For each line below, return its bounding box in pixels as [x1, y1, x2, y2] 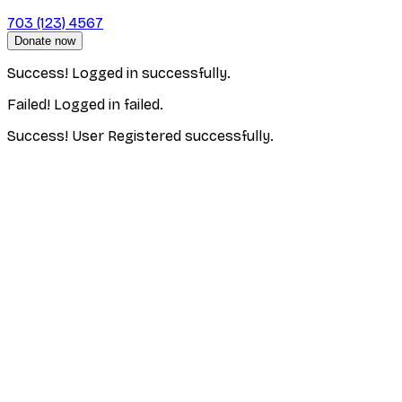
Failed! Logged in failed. [7, 95, 163, 113]
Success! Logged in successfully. [7, 64, 231, 82]
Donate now [14, 33, 75, 48]
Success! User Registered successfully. [7, 127, 274, 144]
